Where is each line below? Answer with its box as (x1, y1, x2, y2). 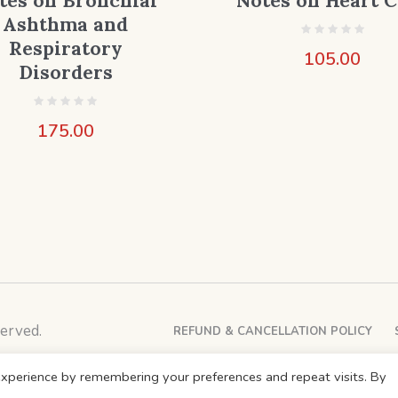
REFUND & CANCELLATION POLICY (173, 322, 372, 339)
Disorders (18, 60, 113, 84)
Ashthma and (3, 12, 129, 36)
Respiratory (8, 36, 123, 60)
